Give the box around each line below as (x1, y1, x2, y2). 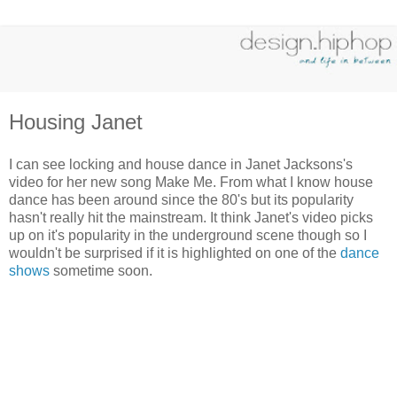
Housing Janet (9, 109, 143, 134)
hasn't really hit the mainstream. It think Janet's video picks (9, 209, 373, 225)
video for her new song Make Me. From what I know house (9, 174, 373, 190)
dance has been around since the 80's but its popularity (9, 191, 354, 207)
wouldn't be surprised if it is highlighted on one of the (9, 245, 340, 261)
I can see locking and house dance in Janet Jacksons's (9, 156, 353, 172)
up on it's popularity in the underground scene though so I (9, 227, 367, 243)
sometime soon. (50, 262, 152, 278)
